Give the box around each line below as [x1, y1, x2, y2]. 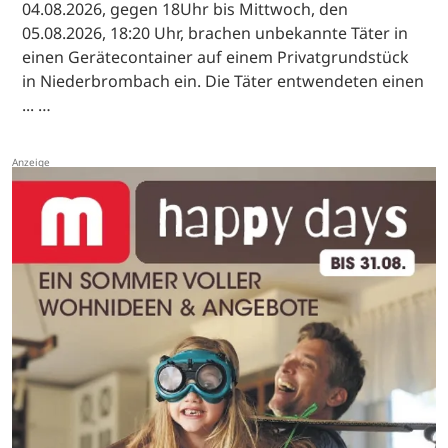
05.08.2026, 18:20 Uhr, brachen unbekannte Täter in [22, 22, 408, 45]
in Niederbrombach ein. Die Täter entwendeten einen [22, 70, 424, 93]
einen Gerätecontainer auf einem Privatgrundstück [22, 46, 409, 69]
